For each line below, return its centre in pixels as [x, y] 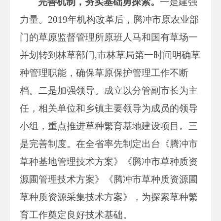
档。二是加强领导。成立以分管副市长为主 [109, 90]
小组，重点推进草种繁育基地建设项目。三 [109, 126]
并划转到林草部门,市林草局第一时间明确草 [110, 55]
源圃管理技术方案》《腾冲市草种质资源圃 [109, 179]
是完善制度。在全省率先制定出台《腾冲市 [109, 144]
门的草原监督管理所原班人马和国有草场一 [109, 37]
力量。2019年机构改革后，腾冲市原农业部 [109, 19]
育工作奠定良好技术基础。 [76, 215]
